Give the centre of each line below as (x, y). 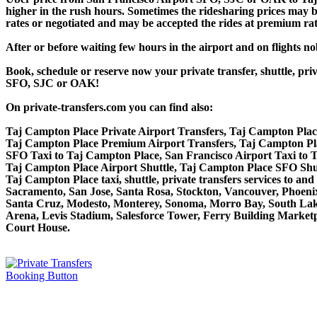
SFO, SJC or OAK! (52, 83)
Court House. (38, 227)
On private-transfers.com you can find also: (109, 107)
